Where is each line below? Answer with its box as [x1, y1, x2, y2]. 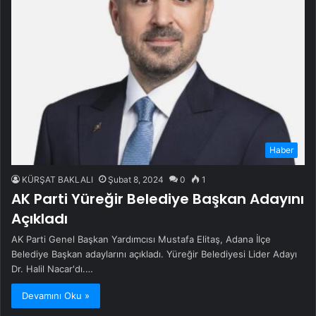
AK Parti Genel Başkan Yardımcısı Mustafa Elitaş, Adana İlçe [11, 233, 271, 245]
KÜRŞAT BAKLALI [22, 174, 93, 185]
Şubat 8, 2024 [108, 174, 164, 185]
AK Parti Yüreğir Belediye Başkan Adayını [11, 188, 304, 209]
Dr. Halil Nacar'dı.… [11, 262, 93, 274]
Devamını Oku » [22, 289, 90, 301]
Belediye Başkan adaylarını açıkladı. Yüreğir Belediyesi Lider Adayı [11, 248, 297, 260]
